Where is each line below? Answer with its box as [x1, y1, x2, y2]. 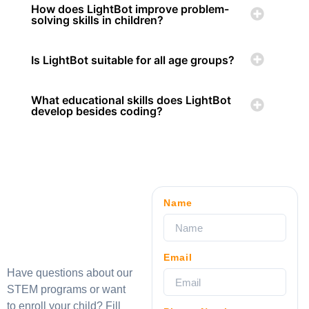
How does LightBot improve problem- [31, 2, 229, 16]
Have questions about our [7, 267, 132, 279]
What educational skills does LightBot [31, 93, 231, 107]
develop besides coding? [31, 104, 163, 118]
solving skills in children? [31, 13, 163, 27]
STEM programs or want [7, 283, 126, 295]
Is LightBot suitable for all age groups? [31, 53, 235, 67]
